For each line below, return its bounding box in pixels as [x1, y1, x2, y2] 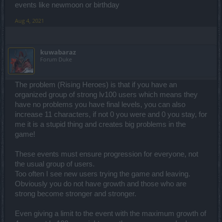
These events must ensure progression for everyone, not [15, 150, 198, 158]
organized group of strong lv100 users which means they [15, 90, 198, 99]
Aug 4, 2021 [15, 16, 44, 24]
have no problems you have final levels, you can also [15, 100, 185, 109]
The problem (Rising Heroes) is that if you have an [15, 80, 177, 89]
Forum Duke [40, 55, 72, 63]
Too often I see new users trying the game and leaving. [15, 169, 190, 178]
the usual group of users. [15, 160, 95, 168]
